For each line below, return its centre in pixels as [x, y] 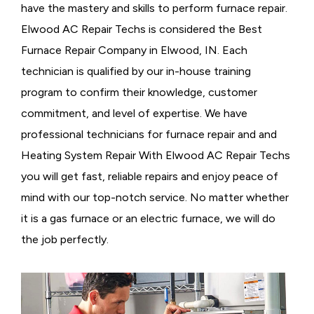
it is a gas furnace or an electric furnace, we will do [148, 219]
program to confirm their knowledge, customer [139, 93]
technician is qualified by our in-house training [136, 71]
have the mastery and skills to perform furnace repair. [154, 8]
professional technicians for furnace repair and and [149, 135]
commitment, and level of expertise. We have [134, 114]
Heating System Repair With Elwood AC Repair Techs [156, 156]
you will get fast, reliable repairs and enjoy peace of [150, 177]
